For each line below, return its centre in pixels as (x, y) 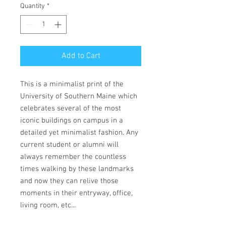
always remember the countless (73, 157)
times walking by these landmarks (77, 169)
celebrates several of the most (71, 108)
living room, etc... (48, 205)
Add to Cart (81, 56)
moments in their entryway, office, (76, 193)
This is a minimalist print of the (72, 84)
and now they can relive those (69, 181)
